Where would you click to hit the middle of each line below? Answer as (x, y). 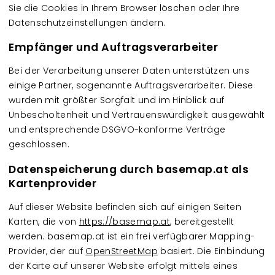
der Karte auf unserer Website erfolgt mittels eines (123, 265)
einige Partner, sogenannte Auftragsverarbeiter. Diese (131, 85)
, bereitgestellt (202, 221)
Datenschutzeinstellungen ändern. (87, 22)
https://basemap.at (124, 221)
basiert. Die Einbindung (211, 251)
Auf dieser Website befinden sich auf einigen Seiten (125, 207)
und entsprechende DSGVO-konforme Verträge (117, 130)
